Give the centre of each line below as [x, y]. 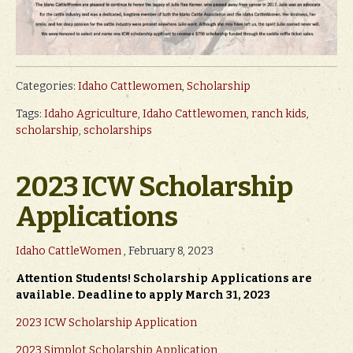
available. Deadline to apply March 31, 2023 [143, 295]
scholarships [118, 130]
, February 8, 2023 [167, 251]
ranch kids [279, 113]
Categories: [47, 86]
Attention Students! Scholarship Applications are [164, 278]
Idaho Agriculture [91, 113]
